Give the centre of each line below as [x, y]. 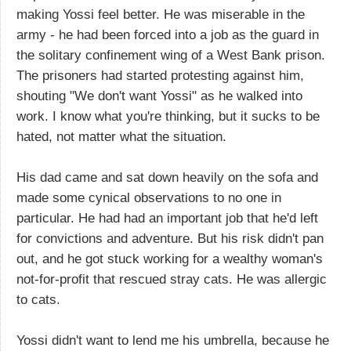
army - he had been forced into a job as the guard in [168, 34]
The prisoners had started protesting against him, [160, 75]
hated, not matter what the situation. [121, 136]
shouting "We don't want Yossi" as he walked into [159, 96]
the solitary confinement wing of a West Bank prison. [171, 55]
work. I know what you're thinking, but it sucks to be [168, 116]
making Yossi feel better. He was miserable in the [161, 14]
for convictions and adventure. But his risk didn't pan [170, 238]
